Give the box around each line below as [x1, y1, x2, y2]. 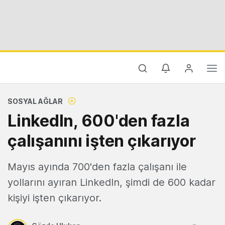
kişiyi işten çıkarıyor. [8, 192, 101, 204]
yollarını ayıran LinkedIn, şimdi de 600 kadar [8, 176, 215, 188]
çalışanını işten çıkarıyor [8, 131, 196, 151]
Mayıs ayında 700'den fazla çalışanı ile [8, 161, 187, 173]
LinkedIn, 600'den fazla [8, 111, 190, 131]
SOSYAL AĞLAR [8, 97, 63, 105]
